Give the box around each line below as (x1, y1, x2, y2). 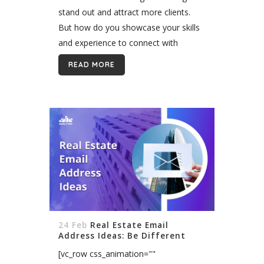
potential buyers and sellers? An (58, 52, 179, 64)
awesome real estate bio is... (58, 67, 167, 79)
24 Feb (58, 219, 87, 230)
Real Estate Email (90, 219, 169, 230)
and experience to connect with (58, 37, 178, 48)
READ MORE (68, 60, 115, 69)
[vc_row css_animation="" (58, 247, 156, 259)
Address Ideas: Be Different (58, 230, 186, 241)
